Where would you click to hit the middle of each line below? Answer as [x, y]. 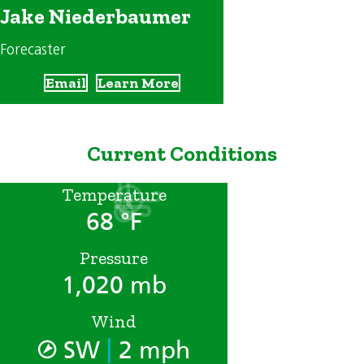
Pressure [114, 258]
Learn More [138, 83]
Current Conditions [182, 154]
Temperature [114, 194]
